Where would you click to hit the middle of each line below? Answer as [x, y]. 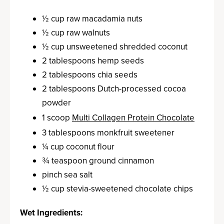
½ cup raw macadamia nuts [92, 18]
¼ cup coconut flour [78, 146]
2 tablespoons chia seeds [90, 74]
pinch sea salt [67, 174]
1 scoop [57, 117]
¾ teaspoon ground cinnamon [98, 160]
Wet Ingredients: [51, 212]
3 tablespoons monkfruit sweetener [108, 132]
